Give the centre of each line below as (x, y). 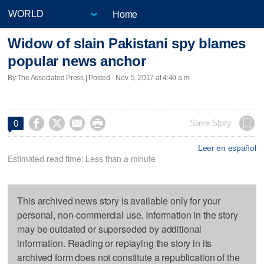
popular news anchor (77, 61)
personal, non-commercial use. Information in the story (128, 214)
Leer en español (227, 148)
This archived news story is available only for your (119, 200)
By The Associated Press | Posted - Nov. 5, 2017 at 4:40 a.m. (100, 77)
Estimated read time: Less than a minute (82, 158)
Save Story (211, 123)
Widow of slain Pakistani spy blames (127, 44)
